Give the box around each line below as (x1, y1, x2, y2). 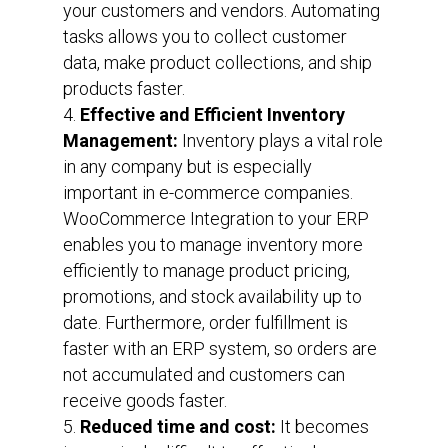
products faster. (62, 77, 185, 99)
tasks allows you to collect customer (62, 25, 347, 47)
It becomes (275, 415, 369, 437)
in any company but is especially (62, 155, 312, 177)
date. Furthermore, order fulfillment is (62, 311, 348, 333)
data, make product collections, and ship (62, 51, 372, 73)
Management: (62, 129, 178, 151)
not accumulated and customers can (62, 363, 345, 385)
